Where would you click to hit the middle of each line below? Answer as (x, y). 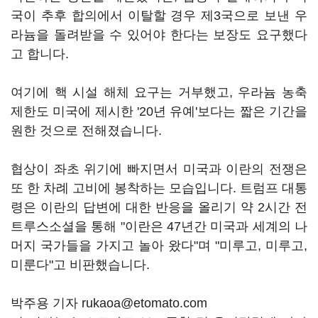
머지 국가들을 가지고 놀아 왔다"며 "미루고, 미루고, (159, 246)
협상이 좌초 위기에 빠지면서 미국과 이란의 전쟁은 (159, 169)
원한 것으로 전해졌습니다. (86, 131)
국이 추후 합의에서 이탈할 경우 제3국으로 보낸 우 (159, 16)
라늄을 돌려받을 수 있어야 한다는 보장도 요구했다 (159, 35)
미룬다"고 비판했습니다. (80, 265)
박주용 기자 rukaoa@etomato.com (109, 303)
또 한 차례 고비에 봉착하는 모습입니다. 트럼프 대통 (159, 188)
